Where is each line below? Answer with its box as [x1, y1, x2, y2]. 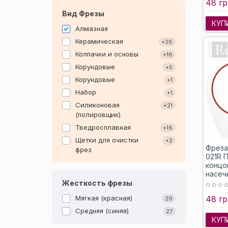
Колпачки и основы [75, 50, 138, 58]
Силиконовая [75, 101, 120, 109]
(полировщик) [75, 110, 121, 119]
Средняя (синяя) [75, 207, 129, 215]
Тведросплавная [75, 123, 131, 131]
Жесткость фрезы [62, 179, 132, 187]
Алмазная [75, 24, 108, 33]
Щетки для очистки [75, 136, 138, 144]
